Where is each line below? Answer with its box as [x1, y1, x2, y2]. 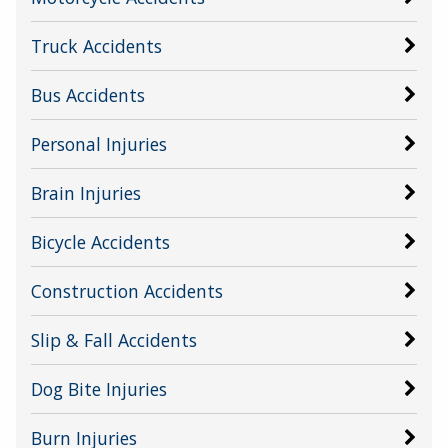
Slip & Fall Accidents [31, 327, 197, 352]
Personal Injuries [31, 131, 167, 156]
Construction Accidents [31, 278, 223, 303]
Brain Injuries [31, 180, 141, 205]
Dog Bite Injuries [31, 376, 167, 401]
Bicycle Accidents [31, 229, 170, 254]
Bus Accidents [31, 82, 145, 107]
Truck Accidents [31, 33, 162, 58]
